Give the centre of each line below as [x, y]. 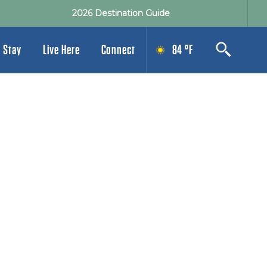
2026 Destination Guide [121, 13]
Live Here [61, 50]
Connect [118, 50]
